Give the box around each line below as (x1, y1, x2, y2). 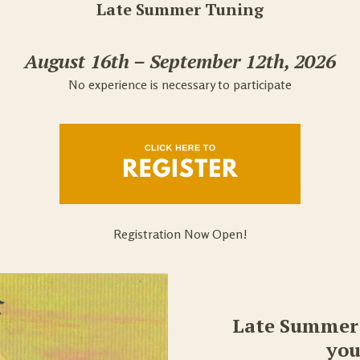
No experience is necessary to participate (68, 76, 292, 92)
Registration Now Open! (112, 226, 247, 242)
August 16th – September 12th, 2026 (24, 48, 336, 74)
